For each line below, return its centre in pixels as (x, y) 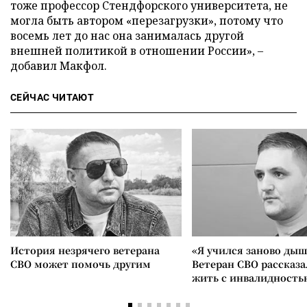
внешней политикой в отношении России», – (137, 51)
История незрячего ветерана (85, 250)
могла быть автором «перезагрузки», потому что (147, 21)
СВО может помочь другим (81, 264)
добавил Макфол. (59, 66)
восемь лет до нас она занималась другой (127, 36)
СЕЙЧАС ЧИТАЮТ (52, 97)
